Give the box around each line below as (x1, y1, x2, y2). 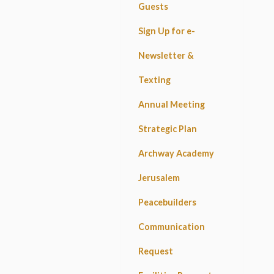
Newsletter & (138, 50, 194, 61)
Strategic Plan (138, 124, 198, 135)
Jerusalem (138, 172, 180, 183)
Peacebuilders (138, 197, 197, 208)
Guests (138, 1, 169, 12)
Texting (138, 75, 171, 86)
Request (138, 246, 174, 257)
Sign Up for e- (138, 26, 196, 37)
